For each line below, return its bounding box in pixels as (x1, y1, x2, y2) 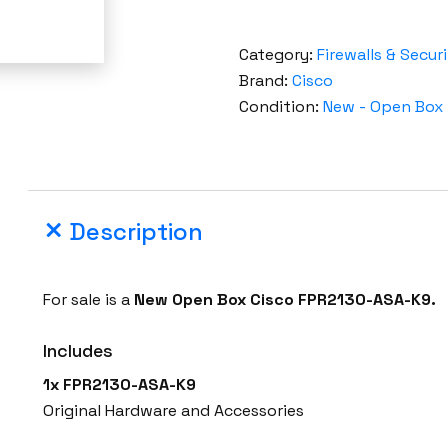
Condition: (238, 96, 323, 118)
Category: (238, 44, 317, 66)
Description (69, 216, 204, 248)
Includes (43, 339, 114, 363)
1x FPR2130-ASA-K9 (43, 374, 197, 396)
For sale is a (43, 289, 135, 311)
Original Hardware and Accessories (43, 400, 305, 422)
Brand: (238, 70, 292, 92)
